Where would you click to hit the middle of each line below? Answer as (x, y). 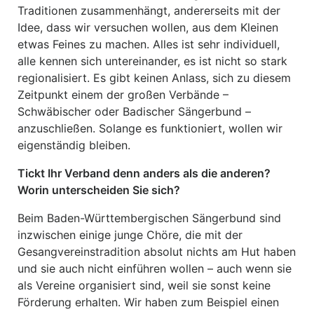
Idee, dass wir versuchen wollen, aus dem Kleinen (148, 27)
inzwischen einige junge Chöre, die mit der (130, 235)
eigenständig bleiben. (74, 145)
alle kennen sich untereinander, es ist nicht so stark (152, 61)
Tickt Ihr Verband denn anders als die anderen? (144, 173)
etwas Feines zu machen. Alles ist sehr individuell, (149, 44)
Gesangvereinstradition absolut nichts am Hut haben (157, 252)
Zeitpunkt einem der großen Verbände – (123, 95)
